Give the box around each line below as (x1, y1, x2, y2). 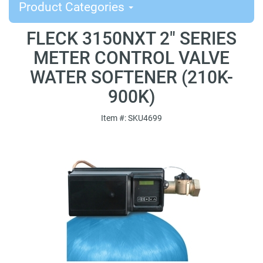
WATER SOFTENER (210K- (30, 67, 233, 87)
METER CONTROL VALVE (33, 48, 230, 68)
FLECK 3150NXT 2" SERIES (26, 28, 237, 49)
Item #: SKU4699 (101, 113, 162, 123)
